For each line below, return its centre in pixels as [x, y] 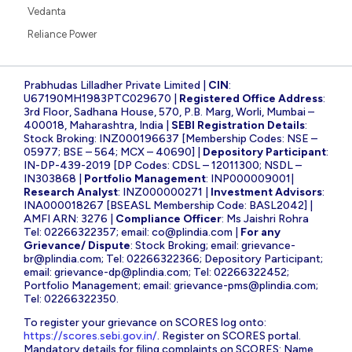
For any [260, 232]
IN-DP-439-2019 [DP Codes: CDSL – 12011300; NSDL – [163, 165]
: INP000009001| [250, 178]
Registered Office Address [251, 98]
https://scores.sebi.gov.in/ [90, 335]
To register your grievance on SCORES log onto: [145, 322]
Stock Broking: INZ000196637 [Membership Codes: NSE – [170, 138]
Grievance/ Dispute [77, 245]
